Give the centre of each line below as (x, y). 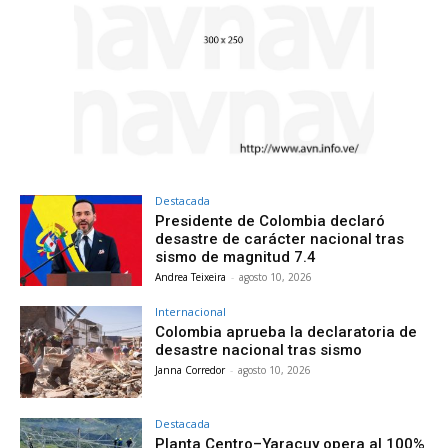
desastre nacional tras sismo (259, 350)
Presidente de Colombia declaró (270, 220)
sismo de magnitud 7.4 (236, 256)
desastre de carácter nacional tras (280, 238)
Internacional (191, 312)
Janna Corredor (190, 370)
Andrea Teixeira (191, 276)
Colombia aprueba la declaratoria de (286, 332)
